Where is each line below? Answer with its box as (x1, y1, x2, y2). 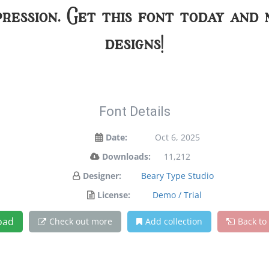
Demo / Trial (153, 189, 202, 201)
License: (97, 189, 130, 201)
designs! (105, 29, 164, 56)
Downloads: (101, 151, 151, 162)
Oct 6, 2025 (154, 131, 200, 143)
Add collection (145, 216, 202, 227)
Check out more (49, 216, 112, 227)
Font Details (98, 104, 171, 119)
